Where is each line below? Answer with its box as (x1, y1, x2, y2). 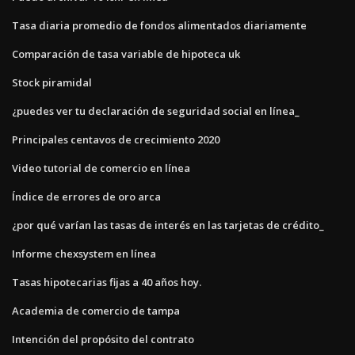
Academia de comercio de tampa (12, 303, 180, 318)
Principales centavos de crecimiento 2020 (12, 132, 219, 147)
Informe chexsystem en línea (12, 246, 156, 261)
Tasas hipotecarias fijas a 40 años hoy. (12, 274, 201, 289)
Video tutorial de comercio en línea (12, 160, 190, 175)
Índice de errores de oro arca (12, 189, 161, 204)
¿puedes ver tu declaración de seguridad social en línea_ (12, 103, 300, 118)
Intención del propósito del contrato (12, 331, 194, 346)
